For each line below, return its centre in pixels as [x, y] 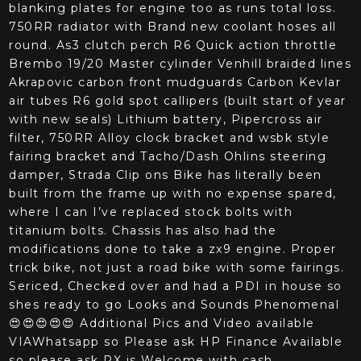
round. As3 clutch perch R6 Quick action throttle [173, 46]
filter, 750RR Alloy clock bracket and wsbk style [170, 138]
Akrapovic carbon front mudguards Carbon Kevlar [175, 83]
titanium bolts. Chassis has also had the [143, 231]
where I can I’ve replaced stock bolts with [151, 212]
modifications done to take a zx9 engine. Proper [173, 249]
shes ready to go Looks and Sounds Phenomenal [174, 305]
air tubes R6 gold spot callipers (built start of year [178, 101]
